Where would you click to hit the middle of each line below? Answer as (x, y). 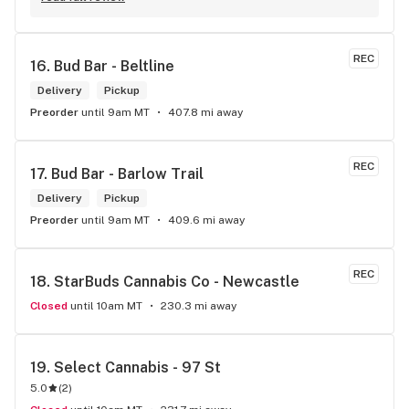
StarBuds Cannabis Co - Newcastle (177, 282)
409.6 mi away (206, 220)
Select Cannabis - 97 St (137, 367)
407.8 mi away (205, 112)
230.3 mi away (199, 306)
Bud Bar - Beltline (114, 66)
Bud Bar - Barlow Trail (127, 174)
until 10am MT (106, 306)
